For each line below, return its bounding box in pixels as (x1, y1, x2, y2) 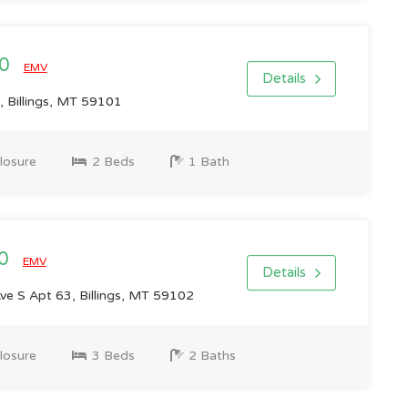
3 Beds (87, 348, 135, 363)
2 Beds (87, 154, 135, 169)
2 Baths (184, 348, 236, 363)
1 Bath (184, 154, 229, 169)
